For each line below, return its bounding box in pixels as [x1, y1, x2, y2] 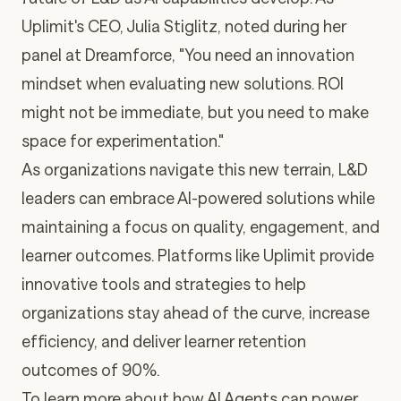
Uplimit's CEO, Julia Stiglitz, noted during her [21, 16, 346, 37]
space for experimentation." [21, 131, 224, 151]
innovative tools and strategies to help [21, 274, 306, 294]
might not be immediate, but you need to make [21, 102, 369, 123]
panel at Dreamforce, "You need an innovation [21, 45, 354, 65]
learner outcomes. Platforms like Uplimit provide [21, 245, 374, 266]
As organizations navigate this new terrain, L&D [21, 159, 368, 180]
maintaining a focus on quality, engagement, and [21, 217, 380, 237]
